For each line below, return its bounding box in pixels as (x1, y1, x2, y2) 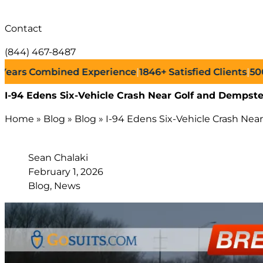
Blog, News (28, 180, 80, 191)
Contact (5, 22, 42, 34)
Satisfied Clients (142, 66, 223, 77)
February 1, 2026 (28, 166, 103, 177)
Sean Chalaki (28, 151, 88, 163)
